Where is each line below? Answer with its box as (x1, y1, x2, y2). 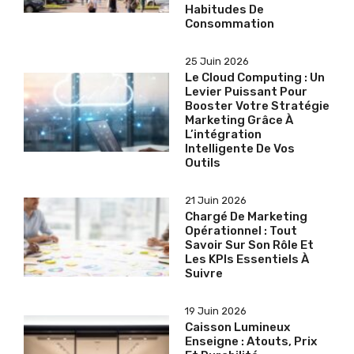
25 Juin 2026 (185, 55, 249, 68)
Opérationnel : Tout (185, 224, 297, 239)
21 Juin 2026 (185, 194, 247, 207)
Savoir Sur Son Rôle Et (185, 238, 314, 253)
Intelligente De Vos (185, 141, 295, 156)
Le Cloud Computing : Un (185, 70, 325, 85)
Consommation (185, 17, 274, 32)
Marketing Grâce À (185, 113, 293, 128)
